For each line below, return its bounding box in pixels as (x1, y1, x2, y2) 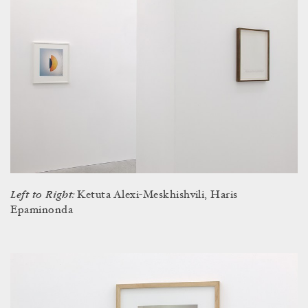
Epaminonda (10, 204, 74, 216)
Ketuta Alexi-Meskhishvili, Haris (77, 189, 238, 201)
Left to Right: (10, 188, 78, 201)
